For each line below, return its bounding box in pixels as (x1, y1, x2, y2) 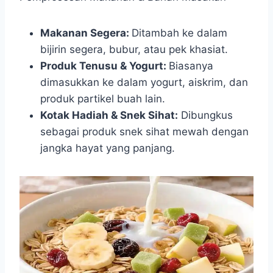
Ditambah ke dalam (132, 27, 227, 39)
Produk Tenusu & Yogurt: (40, 60, 169, 72)
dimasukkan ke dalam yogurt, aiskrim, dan (40, 76, 248, 88)
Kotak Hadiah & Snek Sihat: (40, 109, 178, 121)
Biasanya (169, 60, 213, 72)
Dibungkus (178, 109, 233, 121)
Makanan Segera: (40, 27, 132, 39)
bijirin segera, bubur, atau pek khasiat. (40, 43, 228, 55)
